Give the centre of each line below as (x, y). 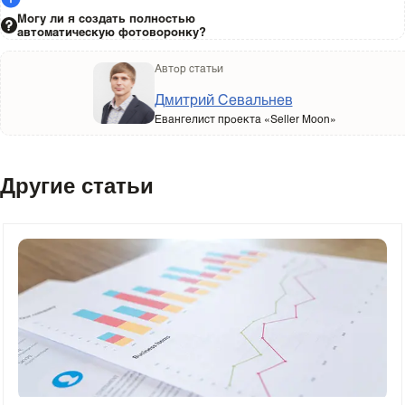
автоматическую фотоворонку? (112, 32)
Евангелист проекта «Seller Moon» (245, 118)
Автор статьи (188, 67)
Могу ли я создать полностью (106, 19)
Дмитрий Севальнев (223, 99)
